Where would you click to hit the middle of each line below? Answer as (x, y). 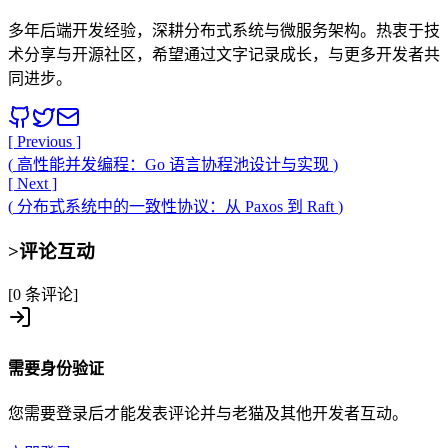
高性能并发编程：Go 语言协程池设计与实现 (173, 164)
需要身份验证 (56, 368)
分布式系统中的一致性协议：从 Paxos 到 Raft (175, 206)
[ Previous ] (44, 141)
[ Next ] (32, 183)
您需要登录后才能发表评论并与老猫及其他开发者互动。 (208, 413)
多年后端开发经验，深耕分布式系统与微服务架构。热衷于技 (224, 30)
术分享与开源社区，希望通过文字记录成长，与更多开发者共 (224, 54)
